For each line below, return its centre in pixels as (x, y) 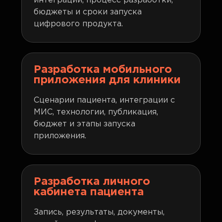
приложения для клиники (108, 80)
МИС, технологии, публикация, (96, 112)
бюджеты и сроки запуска (88, 12)
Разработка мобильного (103, 70)
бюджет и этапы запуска (85, 124)
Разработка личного (92, 182)
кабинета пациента (89, 192)
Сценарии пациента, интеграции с (105, 100)
